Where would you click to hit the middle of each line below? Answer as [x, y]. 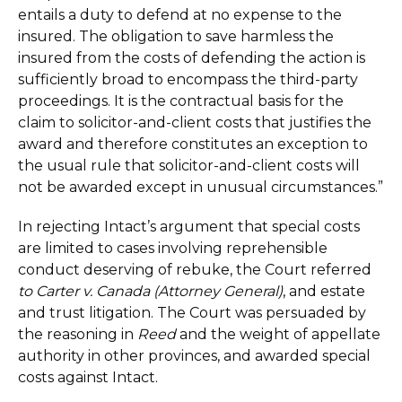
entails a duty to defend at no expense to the [180, 15]
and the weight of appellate [280, 334]
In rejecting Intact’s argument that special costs [189, 227]
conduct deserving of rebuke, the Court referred [195, 270]
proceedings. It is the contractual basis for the [181, 101]
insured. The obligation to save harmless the [176, 36]
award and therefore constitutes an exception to [193, 144]
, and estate [324, 291]
